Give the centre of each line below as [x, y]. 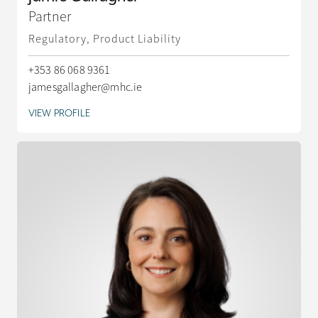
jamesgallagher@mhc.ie [86, 87]
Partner [50, 17]
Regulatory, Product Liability [105, 39]
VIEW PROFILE [59, 113]
